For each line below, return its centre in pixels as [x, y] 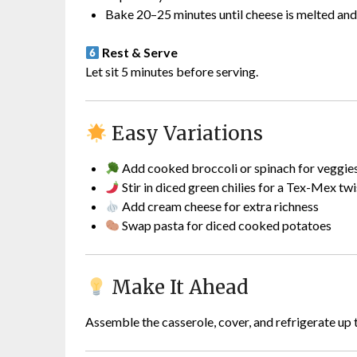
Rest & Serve [140, 53]
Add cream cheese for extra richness [220, 206]
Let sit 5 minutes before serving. [172, 72]
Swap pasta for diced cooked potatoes [226, 226]
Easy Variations [185, 134]
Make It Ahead [178, 288]
